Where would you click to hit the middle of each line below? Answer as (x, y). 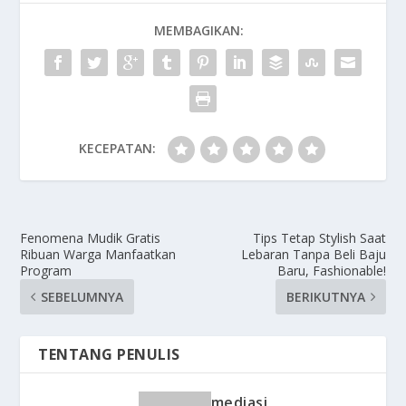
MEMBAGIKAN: (198, 30)
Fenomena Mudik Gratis (91, 237)
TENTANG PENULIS (109, 354)
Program (46, 270)
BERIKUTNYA (325, 296)
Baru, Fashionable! (331, 270)
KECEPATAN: (117, 148)
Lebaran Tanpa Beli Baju (313, 254)
